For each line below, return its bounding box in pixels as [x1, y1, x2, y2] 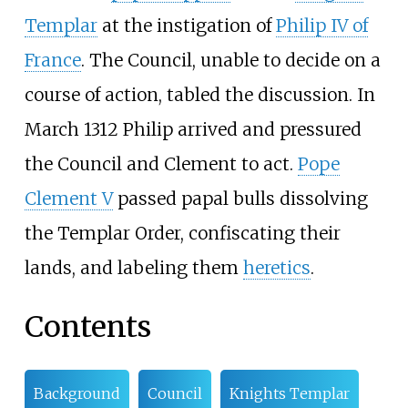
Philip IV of [275, 14, 368, 36]
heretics [242, 256, 311, 279]
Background [33, 383, 120, 403]
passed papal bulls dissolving [112, 187, 368, 209]
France [24, 48, 81, 71]
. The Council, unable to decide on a [80, 48, 381, 71]
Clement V [24, 187, 113, 209]
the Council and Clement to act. [24, 152, 298, 175]
